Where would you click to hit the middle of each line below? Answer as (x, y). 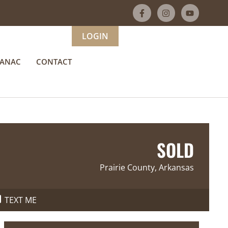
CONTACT (54, 62)
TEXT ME (21, 200)
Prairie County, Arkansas (147, 168)
